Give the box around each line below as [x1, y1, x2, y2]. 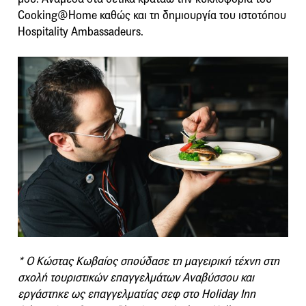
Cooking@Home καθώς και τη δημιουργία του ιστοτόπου [18, 8, 286, 23]
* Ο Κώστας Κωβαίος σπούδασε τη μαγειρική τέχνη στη [18, 253, 279, 268]
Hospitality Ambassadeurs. [18, 24, 143, 39]
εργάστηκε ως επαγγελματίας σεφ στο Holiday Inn [18, 286, 255, 301]
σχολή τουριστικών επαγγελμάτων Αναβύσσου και [18, 270, 254, 285]
